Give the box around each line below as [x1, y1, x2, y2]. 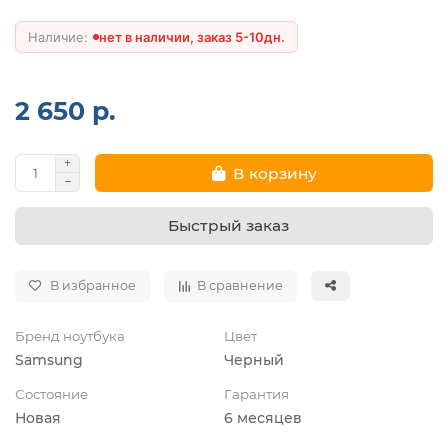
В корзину [232, 163, 317, 183]
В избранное [50, 278, 136, 294]
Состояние [15, 386, 88, 403]
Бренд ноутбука [15, 328, 125, 345]
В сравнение [197, 278, 283, 294]
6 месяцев [224, 409, 302, 428]
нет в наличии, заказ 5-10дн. [99, 29, 285, 46]
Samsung [15, 351, 83, 370]
